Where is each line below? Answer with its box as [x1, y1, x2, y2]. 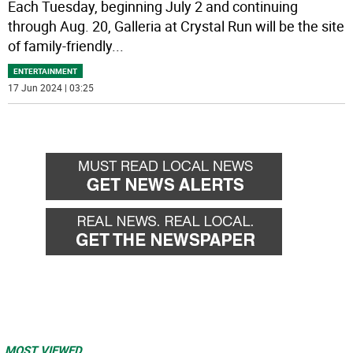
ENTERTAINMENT [13, 65, 78, 77]
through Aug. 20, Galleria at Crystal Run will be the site [8, 17, 345, 36]
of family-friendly [8, 36, 113, 56]
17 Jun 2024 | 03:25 [8, 81, 95, 95]
